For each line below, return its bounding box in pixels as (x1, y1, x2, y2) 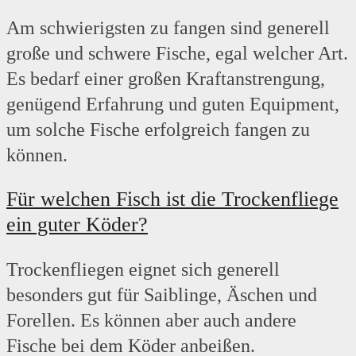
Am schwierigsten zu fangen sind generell (6, 17, 330, 39)
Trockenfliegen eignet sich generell (6, 259, 280, 281)
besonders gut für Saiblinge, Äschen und (6, 284, 317, 306)
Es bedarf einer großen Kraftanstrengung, (6, 68, 325, 90)
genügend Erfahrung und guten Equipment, (6, 94, 339, 115)
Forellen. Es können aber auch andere (6, 310, 296, 331)
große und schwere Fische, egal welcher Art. (6, 43, 348, 64)
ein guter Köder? (6, 213, 148, 237)
